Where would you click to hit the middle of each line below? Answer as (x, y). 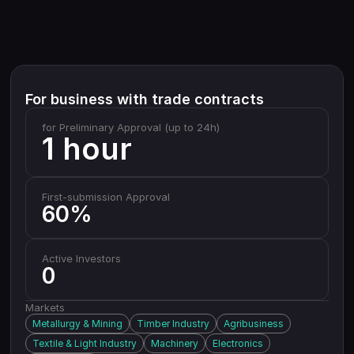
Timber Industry (173, 324)
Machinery (174, 343)
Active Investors (81, 258)
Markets (45, 307)
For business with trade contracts (144, 99)
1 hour (87, 149)
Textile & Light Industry (84, 343)
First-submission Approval (105, 197)
